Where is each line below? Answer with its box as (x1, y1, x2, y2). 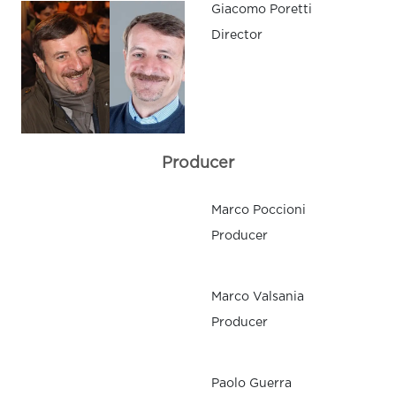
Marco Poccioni (211, 205, 306, 217)
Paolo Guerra (211, 378, 292, 390)
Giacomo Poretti (211, 4, 312, 16)
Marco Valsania (211, 292, 304, 303)
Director (211, 30, 263, 42)
